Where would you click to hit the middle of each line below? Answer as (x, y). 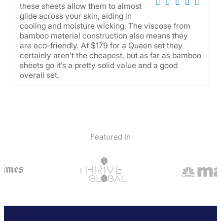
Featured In (110, 136)
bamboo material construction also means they (104, 35)
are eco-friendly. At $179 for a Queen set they (101, 45)
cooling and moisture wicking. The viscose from (105, 25)
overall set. (39, 75)
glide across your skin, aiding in (76, 16)
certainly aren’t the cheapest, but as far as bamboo (110, 55)
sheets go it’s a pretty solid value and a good (99, 65)
